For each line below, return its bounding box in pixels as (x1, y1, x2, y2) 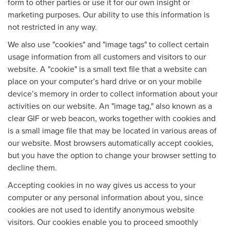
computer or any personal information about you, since (8, 191, 203, 203)
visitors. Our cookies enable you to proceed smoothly (8, 216, 198, 227)
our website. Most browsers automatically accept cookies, (8, 137, 214, 148)
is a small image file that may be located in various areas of (8, 124, 217, 136)
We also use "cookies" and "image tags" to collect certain (8, 38, 209, 50)
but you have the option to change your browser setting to (8, 149, 216, 161)
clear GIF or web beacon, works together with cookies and (8, 112, 216, 124)
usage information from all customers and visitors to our (8, 50, 206, 62)
